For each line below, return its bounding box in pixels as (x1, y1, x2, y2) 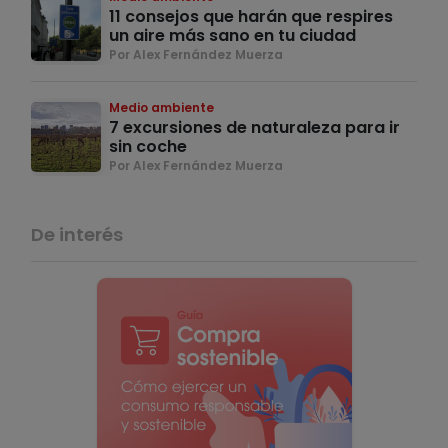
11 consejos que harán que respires (109, 4, 393, 28)
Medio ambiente (109, 98, 214, 116)
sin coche (109, 134, 187, 158)
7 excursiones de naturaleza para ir (109, 115, 400, 139)
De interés (31, 221, 123, 247)
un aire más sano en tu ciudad (109, 23, 356, 47)
